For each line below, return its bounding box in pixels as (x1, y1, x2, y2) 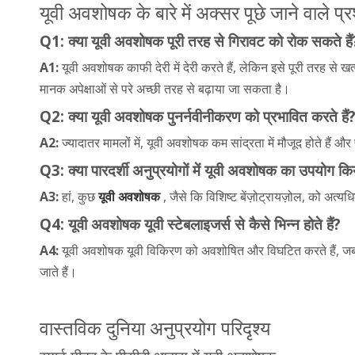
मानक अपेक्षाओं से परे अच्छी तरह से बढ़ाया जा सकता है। (40, 79, 290, 97)
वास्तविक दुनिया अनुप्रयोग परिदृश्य (40, 314, 270, 341)
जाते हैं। (40, 262, 77, 281)
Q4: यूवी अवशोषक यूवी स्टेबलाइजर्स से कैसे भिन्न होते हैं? (40, 213, 341, 234)
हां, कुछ (62, 187, 98, 205)
